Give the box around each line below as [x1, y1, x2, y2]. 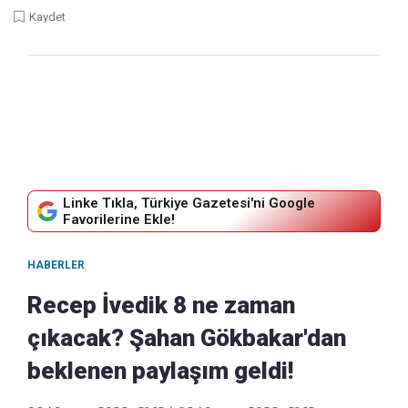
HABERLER [27, 259, 85, 272]
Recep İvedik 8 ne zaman [27, 291, 295, 320]
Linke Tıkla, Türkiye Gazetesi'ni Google [63, 195, 315, 212]
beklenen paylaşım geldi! [27, 357, 293, 385]
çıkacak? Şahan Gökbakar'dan [27, 324, 346, 352]
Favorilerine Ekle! [63, 211, 175, 229]
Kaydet [29, 10, 66, 25]
